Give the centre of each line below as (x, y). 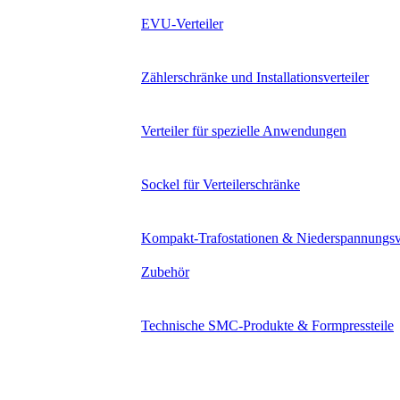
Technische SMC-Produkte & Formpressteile (267, 325)
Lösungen (71, 378)
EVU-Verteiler (182, 24)
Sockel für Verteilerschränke (221, 184)
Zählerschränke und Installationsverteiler (255, 77)
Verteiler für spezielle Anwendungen (244, 131)
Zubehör (165, 272)
